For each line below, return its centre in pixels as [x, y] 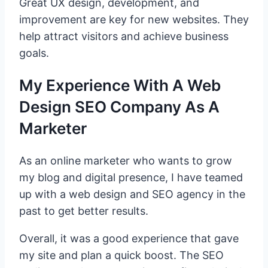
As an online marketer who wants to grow [126, 160]
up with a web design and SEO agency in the [132, 194]
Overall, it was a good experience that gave [129, 238]
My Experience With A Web [120, 86]
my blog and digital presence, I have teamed [131, 177]
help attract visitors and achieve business [124, 36]
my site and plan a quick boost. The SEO [121, 255]
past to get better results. [84, 211]
